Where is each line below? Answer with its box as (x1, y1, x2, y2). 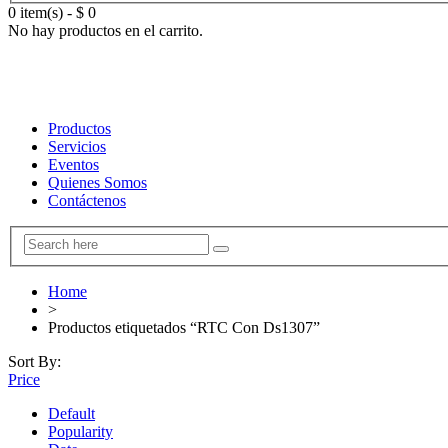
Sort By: (8, 352, 61, 370)
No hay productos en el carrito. (8, 22, 203, 40)
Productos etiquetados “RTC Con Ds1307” (48, 318, 320, 336)
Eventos (48, 156, 99, 174)
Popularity (48, 422, 113, 440)
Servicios (48, 138, 106, 156)
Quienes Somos (48, 174, 147, 192)
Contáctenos (48, 192, 126, 210)
